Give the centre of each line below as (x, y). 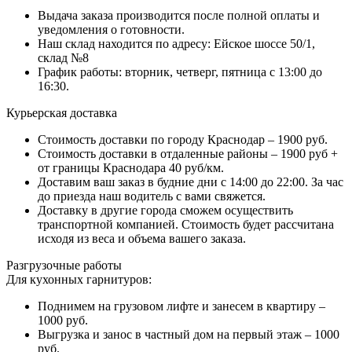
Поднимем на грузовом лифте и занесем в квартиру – (181, 306)
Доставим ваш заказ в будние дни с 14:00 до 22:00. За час (191, 181)
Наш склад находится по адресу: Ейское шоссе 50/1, (176, 43)
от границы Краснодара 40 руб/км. (131, 167)
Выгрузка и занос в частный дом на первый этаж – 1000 (189, 334)
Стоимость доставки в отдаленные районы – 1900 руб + (188, 153)
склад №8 (63, 57)
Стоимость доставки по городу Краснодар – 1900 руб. (183, 139)
